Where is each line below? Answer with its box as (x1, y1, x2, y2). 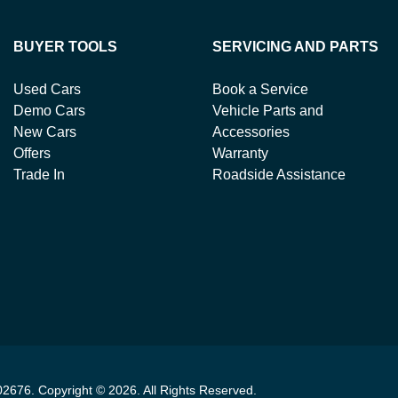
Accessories (212, 124, 290, 139)
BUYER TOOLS (13, 39, 117, 54)
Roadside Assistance (212, 167, 346, 182)
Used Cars (13, 82, 81, 97)
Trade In (13, 167, 65, 182)
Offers (13, 146, 51, 161)
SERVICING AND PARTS (212, 39, 378, 54)
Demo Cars (13, 103, 85, 118)
